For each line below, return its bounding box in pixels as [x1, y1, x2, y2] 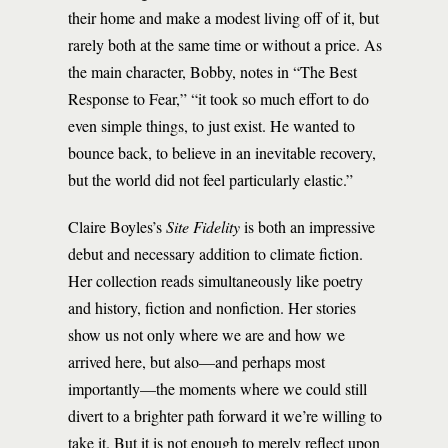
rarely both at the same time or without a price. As [68, 34, 382, 55]
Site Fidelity [166, 216, 244, 237]
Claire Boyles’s [68, 216, 166, 237]
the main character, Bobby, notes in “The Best [68, 61, 357, 82]
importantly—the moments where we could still [68, 378, 367, 399]
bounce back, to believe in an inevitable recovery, [68, 142, 376, 163]
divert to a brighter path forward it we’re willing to [68, 405, 382, 426]
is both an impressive [244, 216, 375, 237]
